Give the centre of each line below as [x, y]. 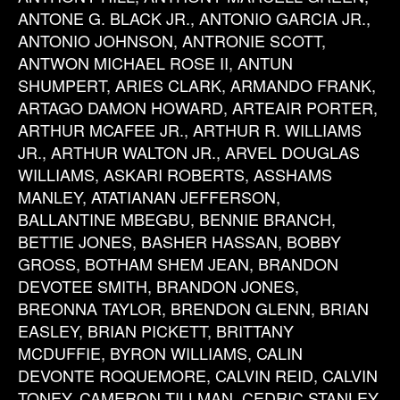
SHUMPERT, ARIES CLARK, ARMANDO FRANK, [197, 85]
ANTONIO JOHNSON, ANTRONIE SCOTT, [172, 40]
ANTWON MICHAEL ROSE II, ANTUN [155, 62]
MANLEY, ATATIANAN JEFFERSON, [149, 196]
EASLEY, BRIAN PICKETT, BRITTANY [156, 330]
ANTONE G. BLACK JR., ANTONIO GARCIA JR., [194, 18]
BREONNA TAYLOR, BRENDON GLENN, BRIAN [193, 308]
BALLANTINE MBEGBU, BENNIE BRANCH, [177, 219]
